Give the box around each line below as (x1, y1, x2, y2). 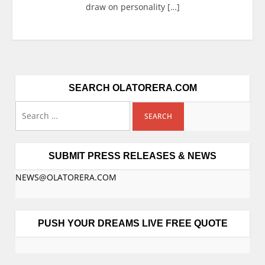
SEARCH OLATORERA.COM (68, 82, 197, 93)
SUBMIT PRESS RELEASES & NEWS (49, 150, 216, 161)
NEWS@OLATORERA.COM (15, 171, 117, 183)
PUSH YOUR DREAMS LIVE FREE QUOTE (37, 218, 228, 228)
